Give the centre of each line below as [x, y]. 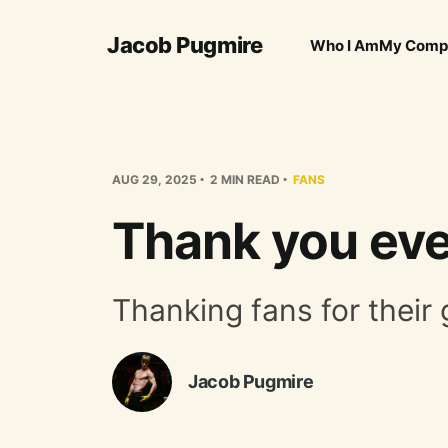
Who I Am [345, 45]
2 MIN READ [243, 179]
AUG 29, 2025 [154, 179]
